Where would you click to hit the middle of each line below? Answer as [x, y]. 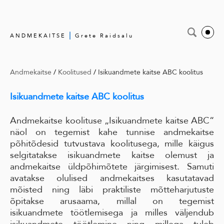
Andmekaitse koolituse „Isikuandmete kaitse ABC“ [112, 120]
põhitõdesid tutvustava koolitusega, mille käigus [112, 143]
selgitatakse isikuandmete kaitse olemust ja [112, 155]
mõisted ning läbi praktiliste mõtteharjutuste [112, 189]
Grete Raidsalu [103, 35]
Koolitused [75, 72]
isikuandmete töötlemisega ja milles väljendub [112, 212]
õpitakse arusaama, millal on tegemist [112, 201]
